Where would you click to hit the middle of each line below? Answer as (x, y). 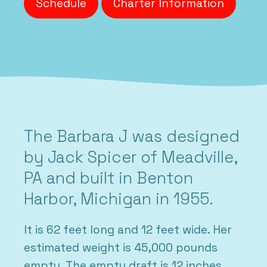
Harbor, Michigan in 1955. (119, 199)
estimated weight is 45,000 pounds (121, 247)
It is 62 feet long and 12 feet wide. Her (128, 229)
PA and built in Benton (108, 178)
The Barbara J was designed (132, 136)
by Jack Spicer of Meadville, (131, 157)
